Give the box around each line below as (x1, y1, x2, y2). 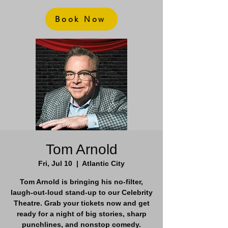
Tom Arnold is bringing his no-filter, (20, 178, 143, 186)
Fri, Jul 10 (38, 159, 72, 167)
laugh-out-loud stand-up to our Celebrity (10, 188, 153, 196)
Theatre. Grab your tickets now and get (13, 199, 150, 207)
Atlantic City (82, 159, 125, 167)
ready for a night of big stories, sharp (16, 210, 147, 218)
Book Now (55, 14, 106, 24)
